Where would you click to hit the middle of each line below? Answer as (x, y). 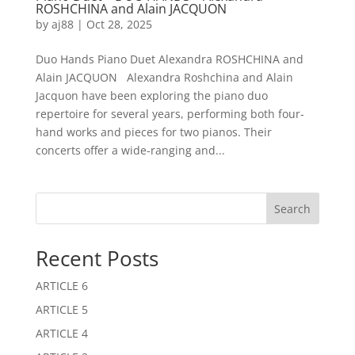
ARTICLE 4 (61, 333)
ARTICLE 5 (61, 309)
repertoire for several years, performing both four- (170, 113)
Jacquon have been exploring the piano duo (151, 95)
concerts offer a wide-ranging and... (130, 150)
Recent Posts (97, 258)
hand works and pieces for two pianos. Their (153, 132)
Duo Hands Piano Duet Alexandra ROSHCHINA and (169, 59)
